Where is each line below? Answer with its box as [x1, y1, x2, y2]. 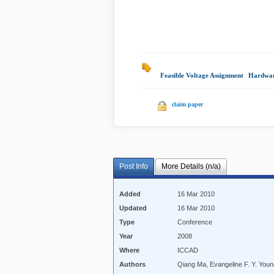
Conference [177, 218, 213, 226]
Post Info [119, 162, 148, 171]
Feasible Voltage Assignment [160, 72, 243, 79]
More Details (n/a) [161, 162, 221, 171]
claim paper [172, 101, 203, 108]
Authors [119, 261, 146, 268]
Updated [119, 204, 147, 212]
